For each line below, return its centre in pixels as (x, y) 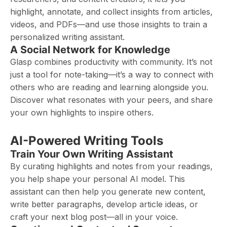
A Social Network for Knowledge (90, 50)
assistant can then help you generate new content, (108, 192)
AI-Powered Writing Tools (87, 141)
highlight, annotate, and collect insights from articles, (111, 12)
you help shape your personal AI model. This (98, 179)
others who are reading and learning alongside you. (109, 87)
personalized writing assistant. (67, 37)
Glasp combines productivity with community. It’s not (111, 62)
